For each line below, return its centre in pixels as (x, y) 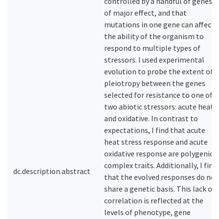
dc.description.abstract (52, 171)
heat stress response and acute (156, 142)
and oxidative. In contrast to (151, 118)
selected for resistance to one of (158, 95)
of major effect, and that (145, 13)
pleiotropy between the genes (155, 83)
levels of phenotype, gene (147, 212)
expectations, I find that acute (155, 130)
